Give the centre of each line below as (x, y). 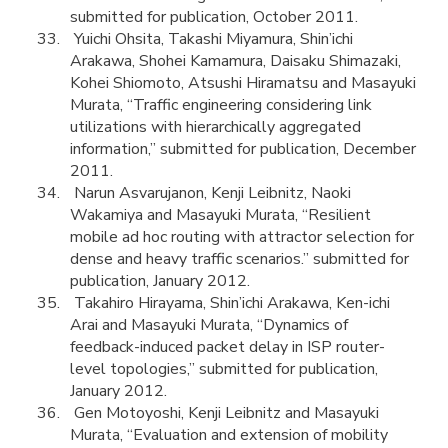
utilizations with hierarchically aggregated (215, 127)
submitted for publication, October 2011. (214, 17)
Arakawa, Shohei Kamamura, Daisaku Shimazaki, (235, 61)
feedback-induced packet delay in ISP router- (227, 347)
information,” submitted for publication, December (243, 149)
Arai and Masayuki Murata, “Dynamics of (209, 325)
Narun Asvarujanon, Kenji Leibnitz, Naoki (210, 193)
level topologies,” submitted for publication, (224, 369)
